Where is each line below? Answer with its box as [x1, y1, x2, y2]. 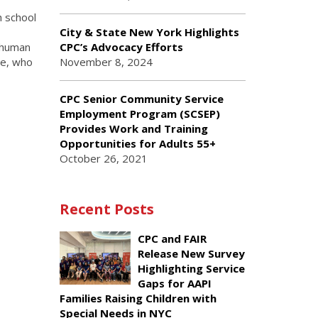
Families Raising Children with [59, 291, 216, 305]
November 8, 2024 [59, 55, 153, 69]
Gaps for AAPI [137, 276, 212, 290]
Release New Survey [137, 246, 245, 261]
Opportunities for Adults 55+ [59, 136, 216, 150]
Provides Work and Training [59, 121, 208, 136]
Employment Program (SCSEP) [59, 106, 220, 121]
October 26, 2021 [59, 151, 148, 165]
